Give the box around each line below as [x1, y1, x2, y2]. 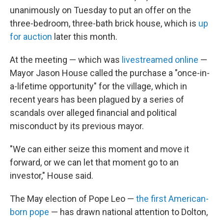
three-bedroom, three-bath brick [10, 18, 134, 28]
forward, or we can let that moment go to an [10, 157, 179, 167]
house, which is [136, 18, 198, 28]
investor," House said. [10, 170, 93, 181]
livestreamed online [122, 55, 198, 65]
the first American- [136, 193, 209, 204]
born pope [10, 207, 49, 217]
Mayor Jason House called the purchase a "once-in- [10, 68, 210, 78]
